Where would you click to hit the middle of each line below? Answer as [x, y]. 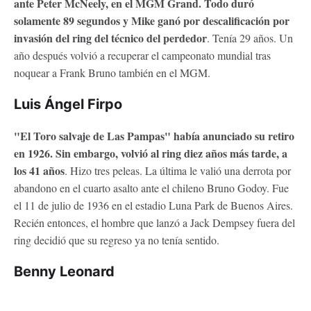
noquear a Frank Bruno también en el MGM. [112, 72]
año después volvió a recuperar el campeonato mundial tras [142, 55]
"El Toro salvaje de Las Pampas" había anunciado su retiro [154, 135]
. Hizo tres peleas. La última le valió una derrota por [178, 170]
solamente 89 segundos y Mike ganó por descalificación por [152, 20]
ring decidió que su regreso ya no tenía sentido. [117, 239]
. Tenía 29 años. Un [250, 37]
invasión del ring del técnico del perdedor [110, 37]
